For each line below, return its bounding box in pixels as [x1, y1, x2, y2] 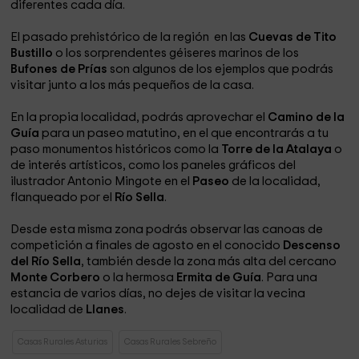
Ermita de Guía [176, 272, 262, 284]
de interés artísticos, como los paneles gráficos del [10, 159, 296, 171]
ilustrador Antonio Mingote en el [10, 175, 193, 188]
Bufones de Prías [10, 63, 108, 75]
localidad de [10, 304, 84, 316]
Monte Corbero [10, 272, 103, 284]
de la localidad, [229, 175, 321, 188]
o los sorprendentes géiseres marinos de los [53, 47, 300, 59]
